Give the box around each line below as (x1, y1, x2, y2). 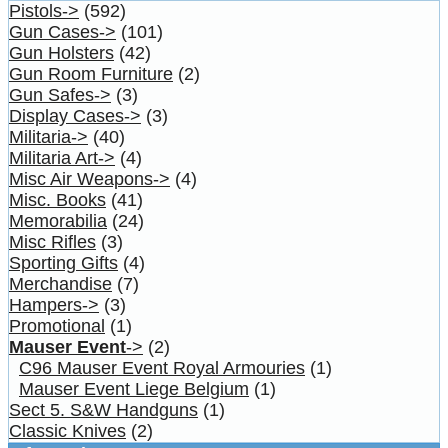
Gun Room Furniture (9, 63, 173, 84)
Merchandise (9, 273, 112, 294)
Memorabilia (9, 210, 107, 231)
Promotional (9, 315, 105, 336)
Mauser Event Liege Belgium (19, 378, 249, 399)
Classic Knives (9, 420, 126, 441)
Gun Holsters (9, 42, 114, 63)
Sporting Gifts (9, 252, 118, 273)
